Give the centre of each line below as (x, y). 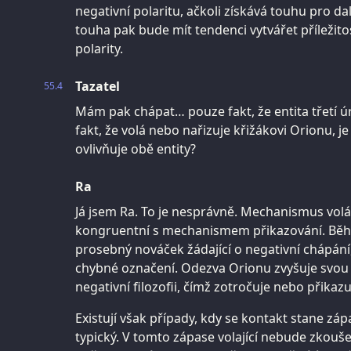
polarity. (99, 48)
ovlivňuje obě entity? (136, 148)
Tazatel (98, 86)
